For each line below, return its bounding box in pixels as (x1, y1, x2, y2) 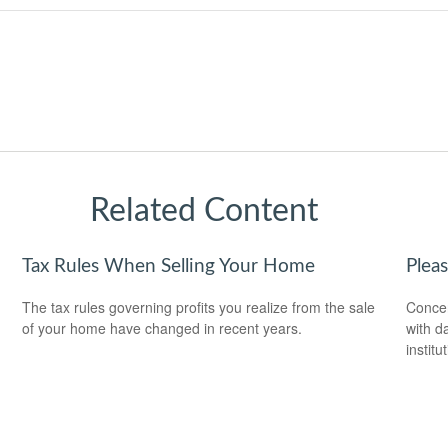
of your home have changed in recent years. (22, 318, 303, 339)
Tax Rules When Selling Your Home (22, 257, 316, 277)
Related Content (90, 195, 318, 228)
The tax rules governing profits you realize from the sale (22, 297, 376, 318)
